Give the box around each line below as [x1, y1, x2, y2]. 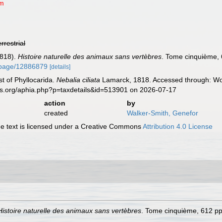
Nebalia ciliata [56, 76, 101, 84]
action [44, 99, 65, 107]
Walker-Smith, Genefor [126, 109, 198, 117]
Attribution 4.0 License [143, 122, 213, 130]
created [44, 109, 68, 117]
